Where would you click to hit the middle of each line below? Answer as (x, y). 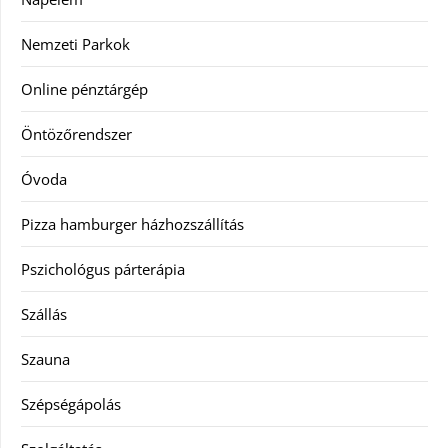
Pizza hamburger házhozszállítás (132, 223)
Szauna (45, 358)
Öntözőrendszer (76, 133)
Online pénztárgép (84, 88)
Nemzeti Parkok (75, 43)
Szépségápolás (71, 403)
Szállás (44, 313)
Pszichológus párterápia (103, 268)
